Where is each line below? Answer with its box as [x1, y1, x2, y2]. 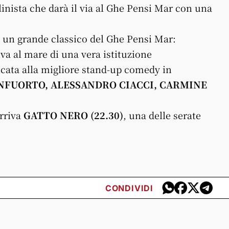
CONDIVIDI [105, 182, 153, 193]
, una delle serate [123, 108, 201, 122]
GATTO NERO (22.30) [24, 108, 123, 122]
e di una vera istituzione [42, 47, 152, 60]
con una [173, 1, 212, 14]
